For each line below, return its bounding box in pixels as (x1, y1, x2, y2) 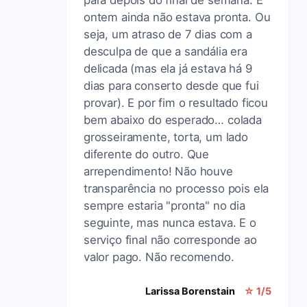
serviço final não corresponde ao (84, 232, 257, 247)
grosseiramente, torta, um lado (84, 130, 248, 144)
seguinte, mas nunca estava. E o (84, 215, 256, 230)
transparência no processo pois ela (84, 181, 269, 195)
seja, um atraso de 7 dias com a (84, 27, 252, 41)
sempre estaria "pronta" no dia (84, 198, 245, 212)
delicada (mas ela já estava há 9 (84, 61, 252, 75)
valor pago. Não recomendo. (84, 249, 234, 264)
